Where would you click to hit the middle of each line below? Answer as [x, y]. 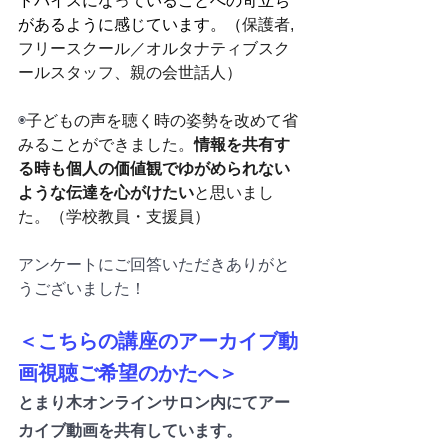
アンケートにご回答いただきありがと [154, 264]
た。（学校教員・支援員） [114, 216]
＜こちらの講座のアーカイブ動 [158, 340]
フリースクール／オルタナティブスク [154, 48]
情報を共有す [242, 144]
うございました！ [82, 288]
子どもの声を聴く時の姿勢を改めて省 [162, 120]
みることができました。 [106, 144]
